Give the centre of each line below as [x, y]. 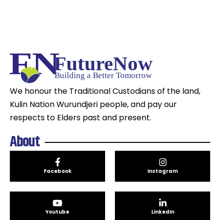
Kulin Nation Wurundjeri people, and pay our [93, 105]
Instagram [163, 171]
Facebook [57, 171]
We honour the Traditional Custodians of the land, [105, 91]
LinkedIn [163, 212]
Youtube [57, 212]
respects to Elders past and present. [81, 118]
